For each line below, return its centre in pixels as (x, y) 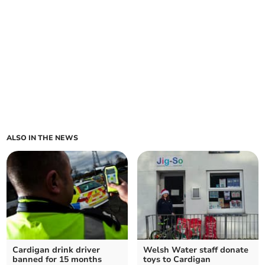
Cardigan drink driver (56, 250)
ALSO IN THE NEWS (43, 138)
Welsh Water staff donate (196, 250)
